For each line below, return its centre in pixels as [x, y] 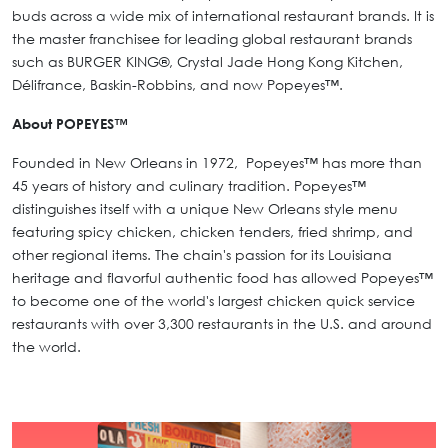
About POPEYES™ [70, 124]
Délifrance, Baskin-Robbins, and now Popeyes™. [181, 85]
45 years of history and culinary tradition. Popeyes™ [189, 186]
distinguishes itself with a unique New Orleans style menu [205, 209]
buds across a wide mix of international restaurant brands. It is [223, 16]
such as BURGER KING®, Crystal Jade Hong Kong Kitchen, [207, 62]
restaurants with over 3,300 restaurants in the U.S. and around [222, 324]
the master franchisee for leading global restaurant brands [212, 39]
